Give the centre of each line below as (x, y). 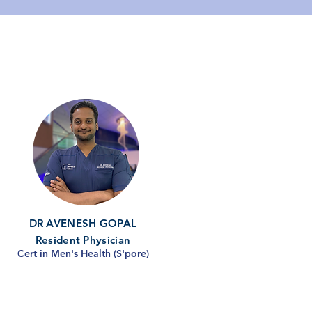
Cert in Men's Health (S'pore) (83, 253)
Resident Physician (83, 240)
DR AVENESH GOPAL (83, 223)
